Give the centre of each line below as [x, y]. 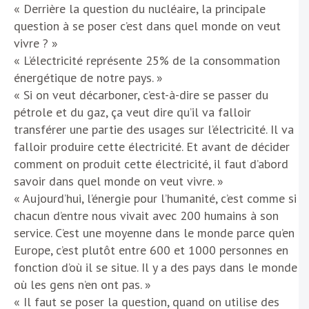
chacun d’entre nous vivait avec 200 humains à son [146, 215]
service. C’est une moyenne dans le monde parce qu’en [154, 232]
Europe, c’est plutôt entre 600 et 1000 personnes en [151, 250]
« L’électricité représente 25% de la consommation [147, 60]
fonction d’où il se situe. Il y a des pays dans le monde [156, 267]
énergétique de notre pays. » [88, 77]
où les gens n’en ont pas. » [82, 284]
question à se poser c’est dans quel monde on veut [147, 26]
